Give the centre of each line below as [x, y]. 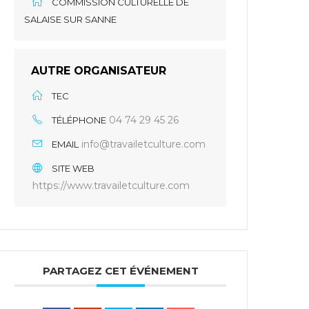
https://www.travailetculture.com [111, 186]
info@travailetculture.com [144, 144]
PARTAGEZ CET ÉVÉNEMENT [120, 271]
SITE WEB [73, 168]
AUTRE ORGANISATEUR [99, 71]
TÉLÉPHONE [79, 120]
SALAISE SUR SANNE [71, 19]
